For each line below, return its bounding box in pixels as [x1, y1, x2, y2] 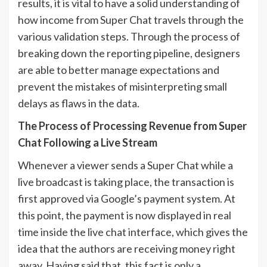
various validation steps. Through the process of [18, 30, 240, 44]
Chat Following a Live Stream [18, 136, 157, 150]
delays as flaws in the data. [18, 97, 139, 110]
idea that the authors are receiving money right [18, 242, 235, 256]
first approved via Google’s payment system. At [18, 192, 235, 206]
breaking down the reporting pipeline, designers [18, 46, 240, 60]
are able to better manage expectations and [18, 63, 219, 77]
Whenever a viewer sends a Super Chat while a [18, 159, 233, 172]
